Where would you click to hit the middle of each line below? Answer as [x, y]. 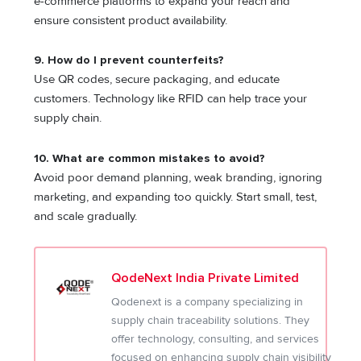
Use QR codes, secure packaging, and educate [157, 80]
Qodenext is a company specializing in [207, 302]
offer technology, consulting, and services [216, 339]
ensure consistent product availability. [131, 20]
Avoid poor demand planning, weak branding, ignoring [178, 177]
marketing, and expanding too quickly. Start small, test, [176, 197]
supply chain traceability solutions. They [211, 321]
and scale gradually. [86, 216]
